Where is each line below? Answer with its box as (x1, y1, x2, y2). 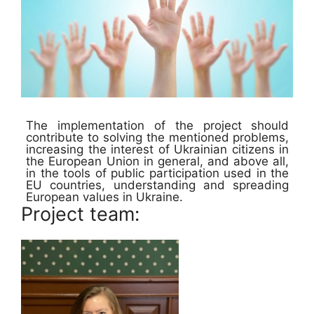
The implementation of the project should (26, 118, 289, 133)
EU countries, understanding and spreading (26, 178, 289, 193)
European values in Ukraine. (26, 190, 184, 205)
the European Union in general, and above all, (26, 154, 289, 169)
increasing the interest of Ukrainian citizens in (26, 142, 289, 157)
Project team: (21, 203, 139, 226)
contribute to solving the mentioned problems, (26, 130, 289, 145)
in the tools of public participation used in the (26, 166, 289, 181)
